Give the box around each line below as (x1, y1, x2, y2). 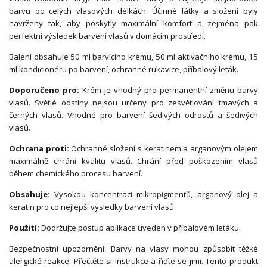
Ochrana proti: (9, 143, 69, 154)
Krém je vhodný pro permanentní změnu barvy (79, 85, 258, 96)
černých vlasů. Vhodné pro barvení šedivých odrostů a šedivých (9, 110, 258, 121)
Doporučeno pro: (9, 85, 79, 96)
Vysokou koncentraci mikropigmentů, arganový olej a (50, 189, 258, 200)
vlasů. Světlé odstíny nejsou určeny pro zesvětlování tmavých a (9, 97, 258, 108)
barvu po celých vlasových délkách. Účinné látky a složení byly (9, 5, 258, 17)
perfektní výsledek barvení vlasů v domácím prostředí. (9, 30, 206, 42)
